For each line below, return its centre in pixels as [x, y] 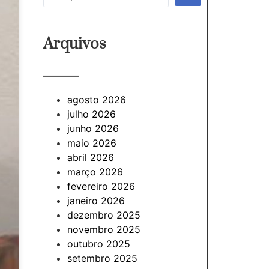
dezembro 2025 [104, 215]
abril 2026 [91, 157]
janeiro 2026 [96, 201]
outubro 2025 [99, 244]
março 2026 [95, 172]
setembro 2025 [102, 258]
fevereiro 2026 [101, 186]
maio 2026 [92, 143]
